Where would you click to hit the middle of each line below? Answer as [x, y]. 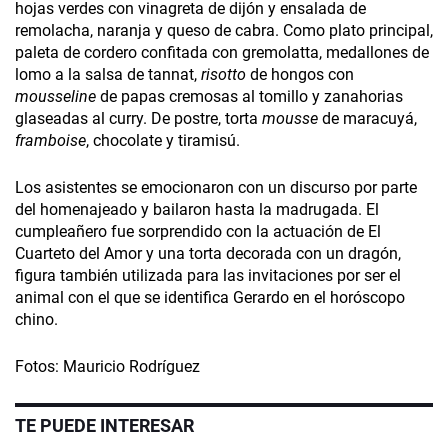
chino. [38, 320]
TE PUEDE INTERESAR [104, 426]
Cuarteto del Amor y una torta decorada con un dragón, [208, 254]
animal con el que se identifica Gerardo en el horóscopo [210, 298]
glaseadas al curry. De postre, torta [138, 119]
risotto [223, 75]
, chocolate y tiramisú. [163, 141]
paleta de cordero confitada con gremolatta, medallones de [222, 53]
